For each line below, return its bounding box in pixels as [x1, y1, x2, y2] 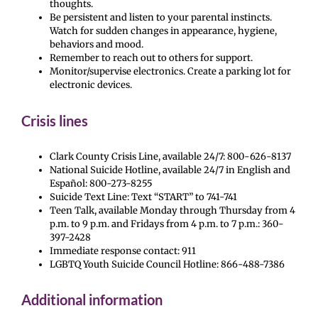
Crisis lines [21, 111, 88, 129]
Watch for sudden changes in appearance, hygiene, [50, 25, 277, 38]
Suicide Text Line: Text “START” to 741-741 [50, 190, 237, 203]
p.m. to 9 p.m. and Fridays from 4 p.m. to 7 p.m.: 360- [50, 217, 284, 230]
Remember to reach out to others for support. [50, 52, 253, 65]
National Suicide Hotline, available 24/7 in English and [50, 163, 290, 176]
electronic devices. [50, 79, 132, 92]
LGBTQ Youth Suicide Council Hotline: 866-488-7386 [50, 258, 285, 270]
